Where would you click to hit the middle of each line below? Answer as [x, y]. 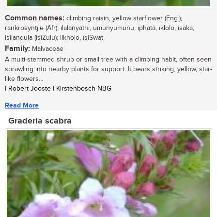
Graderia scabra [40, 121]
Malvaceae [47, 49]
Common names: [35, 18]
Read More [22, 106]
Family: [17, 49]
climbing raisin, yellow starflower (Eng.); [123, 19]
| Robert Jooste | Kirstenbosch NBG [58, 89]
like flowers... [24, 79]
